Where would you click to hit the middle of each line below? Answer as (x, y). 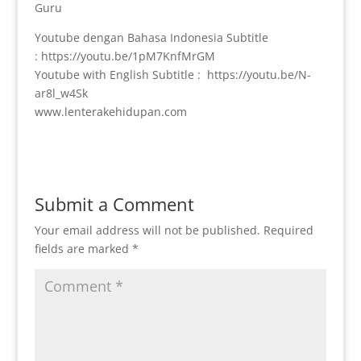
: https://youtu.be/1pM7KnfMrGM (124, 56)
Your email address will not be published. (147, 230)
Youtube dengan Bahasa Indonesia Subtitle (151, 38)
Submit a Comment (114, 204)
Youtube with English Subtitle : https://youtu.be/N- (172, 75)
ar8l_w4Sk (61, 93)
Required (288, 230)
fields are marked (83, 249)
